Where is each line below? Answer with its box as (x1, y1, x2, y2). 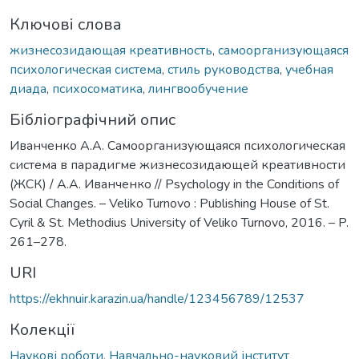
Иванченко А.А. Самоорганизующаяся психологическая (10, 136, 345, 155)
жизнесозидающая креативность (10, 41, 212, 59)
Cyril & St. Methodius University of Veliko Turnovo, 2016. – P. (10, 213, 349, 232)
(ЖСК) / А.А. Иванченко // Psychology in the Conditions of (10, 175, 339, 193)
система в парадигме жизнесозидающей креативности (10, 155, 345, 174)
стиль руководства (167, 60, 280, 79)
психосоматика (52, 79, 143, 98)
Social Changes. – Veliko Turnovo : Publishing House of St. (10, 194, 329, 212)
